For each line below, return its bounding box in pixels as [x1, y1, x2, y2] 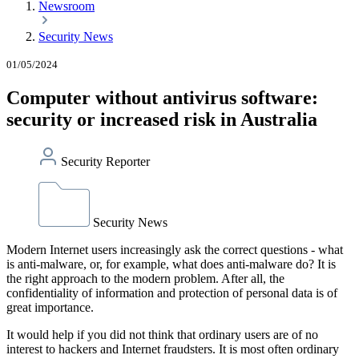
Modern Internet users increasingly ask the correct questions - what [6, 242, 343, 256]
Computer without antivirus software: [6, 87, 318, 108]
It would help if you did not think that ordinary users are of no [6, 327, 318, 341]
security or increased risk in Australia [6, 108, 317, 130]
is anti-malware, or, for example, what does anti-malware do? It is [6, 256, 336, 271]
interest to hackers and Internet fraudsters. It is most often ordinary [6, 341, 339, 356]
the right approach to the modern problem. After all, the [6, 271, 284, 285]
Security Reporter [61, 154, 150, 168]
